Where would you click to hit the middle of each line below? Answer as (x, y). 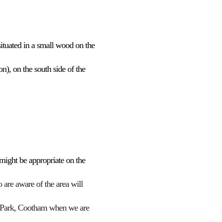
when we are (69, 208)
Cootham (33, 208)
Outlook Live (105, 10)
